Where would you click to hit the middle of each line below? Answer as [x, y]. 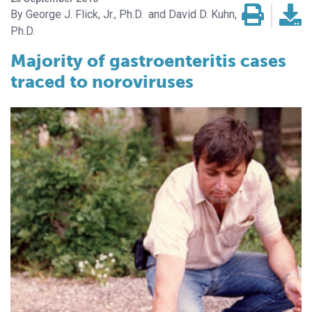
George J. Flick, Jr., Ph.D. [85, 15]
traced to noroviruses [102, 82]
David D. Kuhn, [203, 15]
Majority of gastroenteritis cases [148, 61]
